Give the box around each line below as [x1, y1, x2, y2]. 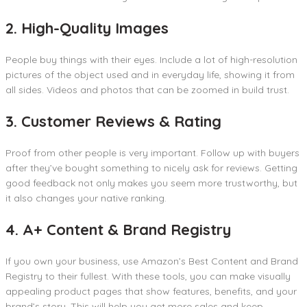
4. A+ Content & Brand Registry [5, 219, 235, 239]
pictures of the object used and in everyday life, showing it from [5, 68, 295, 81]
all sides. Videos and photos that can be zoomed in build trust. [5, 83, 289, 96]
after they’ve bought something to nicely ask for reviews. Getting [5, 161, 297, 174]
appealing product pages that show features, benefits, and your [5, 284, 297, 297]
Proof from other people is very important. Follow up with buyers [5, 146, 299, 159]
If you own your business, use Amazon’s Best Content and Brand [5, 254, 298, 267]
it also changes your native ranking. [5, 191, 167, 204]
